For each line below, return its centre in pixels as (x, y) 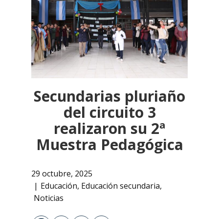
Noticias (49, 198)
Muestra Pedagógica (109, 144)
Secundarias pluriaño (109, 96)
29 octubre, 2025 (62, 174)
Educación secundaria (120, 186)
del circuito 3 (109, 112)
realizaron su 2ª (109, 128)
